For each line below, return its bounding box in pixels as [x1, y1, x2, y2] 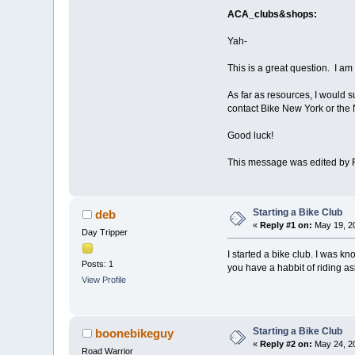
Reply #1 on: [260, 220, 313, 231]
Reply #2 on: [260, 339, 313, 349]
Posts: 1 [82, 259, 114, 269]
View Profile [82, 274, 127, 284]
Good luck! [227, 129, 273, 141]
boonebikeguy [94, 326, 174, 341]
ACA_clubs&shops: [227, 8, 317, 20]
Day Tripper [82, 227, 128, 238]
